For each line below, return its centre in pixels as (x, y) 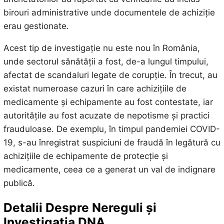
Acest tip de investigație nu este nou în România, (101, 48)
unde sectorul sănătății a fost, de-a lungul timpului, (106, 62)
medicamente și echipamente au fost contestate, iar (108, 102)
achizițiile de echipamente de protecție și (85, 156)
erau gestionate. (36, 26)
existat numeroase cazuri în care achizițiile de (95, 89)
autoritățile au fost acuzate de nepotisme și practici (106, 116)
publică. (19, 183)
